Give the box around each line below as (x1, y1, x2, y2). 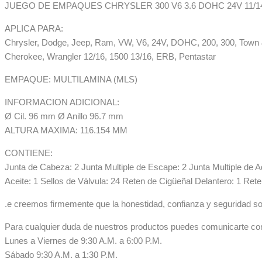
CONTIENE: (5, 148, 53, 158)
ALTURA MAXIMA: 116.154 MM (5, 125, 127, 135)
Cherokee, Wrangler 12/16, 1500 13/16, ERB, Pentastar (5, 51, 216, 61)
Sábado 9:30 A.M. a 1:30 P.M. (5, 250, 118, 260)
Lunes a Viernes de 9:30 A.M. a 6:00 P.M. (5, 236, 162, 246)
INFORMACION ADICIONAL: (5, 97, 119, 107)
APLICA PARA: (5, 23, 63, 33)
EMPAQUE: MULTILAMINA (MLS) (5, 74, 137, 84)
